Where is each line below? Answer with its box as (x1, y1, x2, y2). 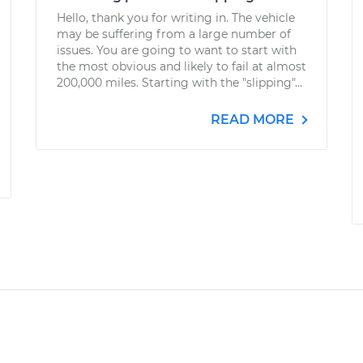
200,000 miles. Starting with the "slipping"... (57, 75, 302, 90)
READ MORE (211, 112, 297, 127)
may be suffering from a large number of (57, 27, 291, 41)
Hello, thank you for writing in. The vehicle (57, 11, 295, 25)
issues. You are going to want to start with (57, 43, 297, 58)
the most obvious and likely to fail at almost (57, 59, 306, 74)
